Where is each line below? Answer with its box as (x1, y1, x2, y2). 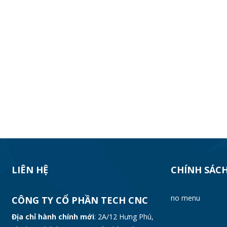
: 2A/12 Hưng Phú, (94, 212, 154, 221)
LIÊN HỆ (11, 164, 48, 176)
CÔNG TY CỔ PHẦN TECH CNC (11, 194, 148, 206)
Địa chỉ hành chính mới (11, 212, 94, 221)
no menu (171, 193, 201, 203)
